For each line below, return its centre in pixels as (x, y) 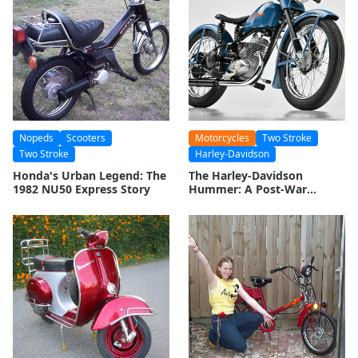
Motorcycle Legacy (240, 203)
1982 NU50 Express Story (82, 189)
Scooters (86, 138)
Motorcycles (222, 138)
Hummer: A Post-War (248, 189)
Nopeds (36, 138)
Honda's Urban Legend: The (89, 176)
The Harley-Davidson (246, 176)
